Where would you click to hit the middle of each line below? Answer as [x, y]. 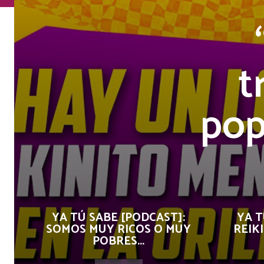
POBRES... [118, 241]
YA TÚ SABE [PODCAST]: [118, 218]
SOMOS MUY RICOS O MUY [118, 230]
